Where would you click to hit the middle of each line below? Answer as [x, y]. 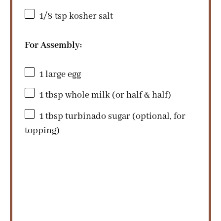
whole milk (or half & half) [117, 95]
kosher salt [90, 16]
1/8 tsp [53, 16]
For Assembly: [53, 45]
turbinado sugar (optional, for [124, 116]
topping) [42, 130]
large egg [62, 74]
